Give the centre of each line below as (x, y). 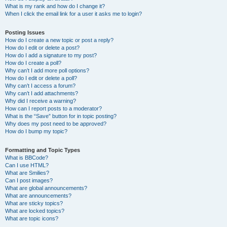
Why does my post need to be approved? (56, 124)
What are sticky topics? (34, 203)
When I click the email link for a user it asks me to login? (73, 14)
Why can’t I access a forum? (40, 86)
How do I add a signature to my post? (51, 55)
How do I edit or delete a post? (42, 48)
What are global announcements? (46, 188)
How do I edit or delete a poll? (41, 78)
